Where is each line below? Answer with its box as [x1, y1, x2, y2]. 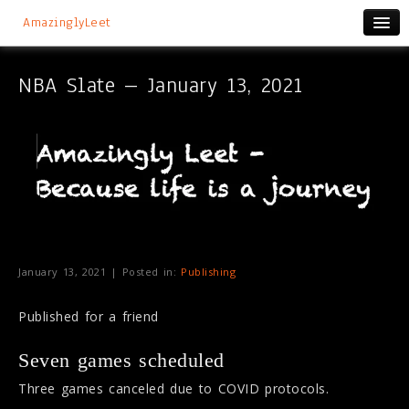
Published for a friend [18, 308, 159, 326]
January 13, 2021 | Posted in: [18, 265, 181, 279]
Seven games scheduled [18, 349, 225, 372]
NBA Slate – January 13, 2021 [18, 70, 303, 100]
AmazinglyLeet [23, 14, 111, 31]
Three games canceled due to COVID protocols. [18, 379, 329, 397]
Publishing [181, 265, 236, 279]
